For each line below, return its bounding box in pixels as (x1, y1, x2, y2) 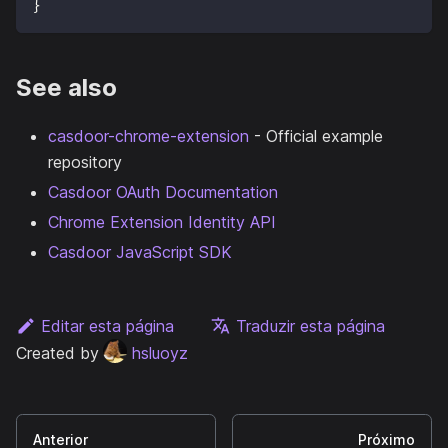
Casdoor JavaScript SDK (48, 242, 232, 263)
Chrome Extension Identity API (48, 212, 276, 233)
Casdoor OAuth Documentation (48, 182, 278, 203)
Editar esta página (40, 316, 174, 337)
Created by (16, 343, 99, 364)
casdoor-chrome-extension (48, 126, 249, 147)
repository (48, 152, 122, 173)
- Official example (249, 126, 383, 147)
